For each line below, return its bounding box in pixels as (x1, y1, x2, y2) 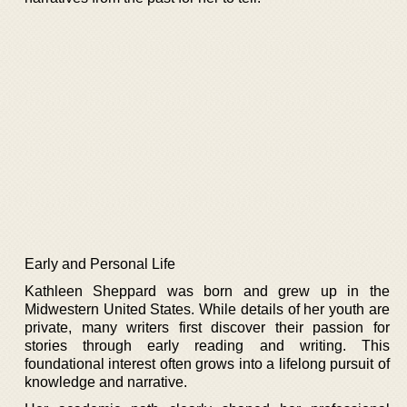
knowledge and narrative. (25, 373, 187, 390)
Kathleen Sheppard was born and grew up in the (25, 283, 390, 299)
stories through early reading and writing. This (25, 337, 390, 353)
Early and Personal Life (25, 255, 175, 272)
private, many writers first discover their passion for (25, 319, 390, 335)
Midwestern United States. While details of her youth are (25, 301, 390, 317)
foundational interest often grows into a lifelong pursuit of (25, 355, 390, 372)
